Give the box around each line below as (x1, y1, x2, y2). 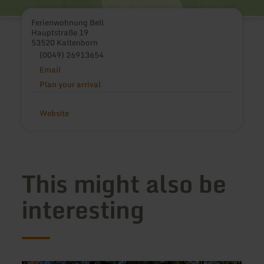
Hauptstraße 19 (31, 25, 89, 39)
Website (39, 106, 69, 120)
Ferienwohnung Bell (31, 15, 104, 29)
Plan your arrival (39, 77, 101, 91)
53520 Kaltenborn (31, 35, 98, 49)
